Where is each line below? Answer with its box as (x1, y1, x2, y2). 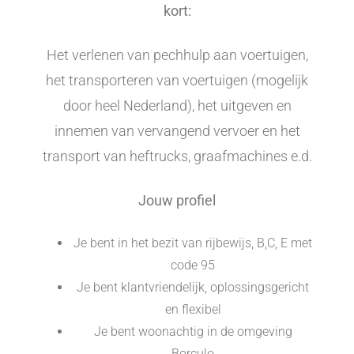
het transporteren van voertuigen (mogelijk (46, 71, 308, 88)
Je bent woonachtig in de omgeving (93, 323, 292, 339)
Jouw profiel (138, 191, 216, 209)
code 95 (171, 257, 215, 273)
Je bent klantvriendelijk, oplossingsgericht (77, 279, 309, 295)
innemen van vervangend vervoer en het (54, 122, 300, 139)
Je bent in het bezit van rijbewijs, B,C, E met (73, 235, 312, 250)
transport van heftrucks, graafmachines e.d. (42, 147, 312, 164)
